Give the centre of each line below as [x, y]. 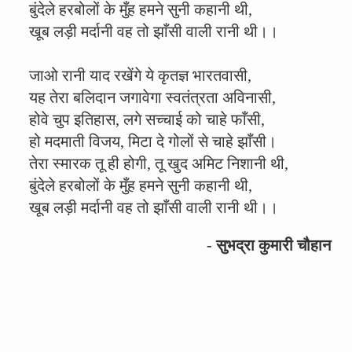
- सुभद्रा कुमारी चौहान [269, 245]
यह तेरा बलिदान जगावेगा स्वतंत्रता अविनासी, [152, 97]
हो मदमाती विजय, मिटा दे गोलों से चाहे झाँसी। [153, 141]
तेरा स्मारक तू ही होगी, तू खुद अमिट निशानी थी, [159, 163]
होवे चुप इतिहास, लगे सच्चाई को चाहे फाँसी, [147, 119]
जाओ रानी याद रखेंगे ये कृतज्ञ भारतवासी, [140, 75]
